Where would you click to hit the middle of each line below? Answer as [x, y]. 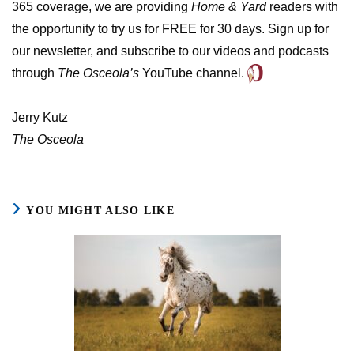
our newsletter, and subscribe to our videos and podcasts [170, 51]
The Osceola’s [98, 73]
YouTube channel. [193, 73]
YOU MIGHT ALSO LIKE [101, 211]
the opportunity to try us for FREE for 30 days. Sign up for [170, 29]
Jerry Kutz [40, 117]
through [35, 73]
